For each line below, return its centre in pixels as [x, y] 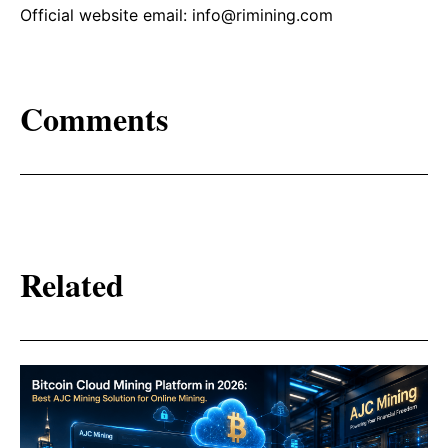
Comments [94, 119]
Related [72, 285]
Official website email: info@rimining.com [176, 14]
